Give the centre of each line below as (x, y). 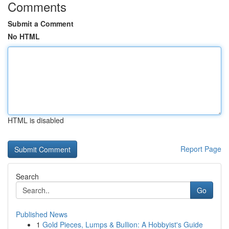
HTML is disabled (36, 120)
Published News (42, 214)
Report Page (201, 149)
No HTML (24, 36)
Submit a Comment (41, 24)
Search (27, 176)
